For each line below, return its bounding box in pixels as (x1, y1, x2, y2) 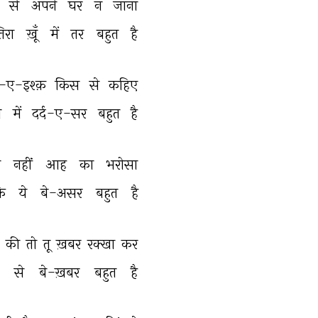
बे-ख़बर (38, 263, 83, 281)
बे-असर (40, 184, 86, 202)
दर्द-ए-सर (32, 104, 91, 122)
